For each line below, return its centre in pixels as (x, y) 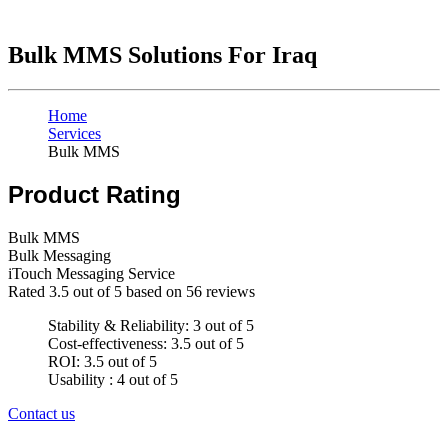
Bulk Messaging (59, 256)
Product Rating (94, 195)
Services (74, 134)
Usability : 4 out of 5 (113, 380)
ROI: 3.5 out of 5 (102, 362)
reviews (228, 292)
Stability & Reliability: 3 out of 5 (151, 326)
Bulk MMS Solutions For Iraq (162, 55)
